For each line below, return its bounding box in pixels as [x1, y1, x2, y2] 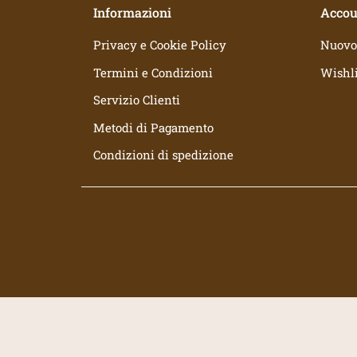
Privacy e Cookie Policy [93, 37, 226, 53]
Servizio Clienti [93, 92, 180, 108]
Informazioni [93, 4, 171, 21]
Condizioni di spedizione [93, 147, 233, 163]
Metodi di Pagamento [93, 119, 214, 135]
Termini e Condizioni [93, 64, 213, 80]
